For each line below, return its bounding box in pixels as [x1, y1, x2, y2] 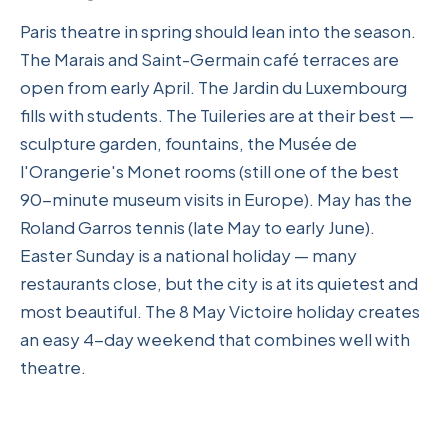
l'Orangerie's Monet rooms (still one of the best [20, 160, 399, 183]
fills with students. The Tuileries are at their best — [20, 104, 414, 127]
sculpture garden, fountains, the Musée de [20, 132, 357, 155]
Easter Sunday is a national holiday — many [20, 244, 357, 267]
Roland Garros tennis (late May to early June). [20, 216, 375, 239]
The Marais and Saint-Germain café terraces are [20, 48, 399, 71]
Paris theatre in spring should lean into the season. [20, 20, 416, 43]
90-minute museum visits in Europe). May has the [20, 188, 412, 211]
